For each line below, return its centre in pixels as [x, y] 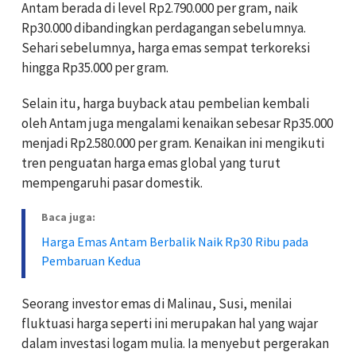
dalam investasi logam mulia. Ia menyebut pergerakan [175, 344]
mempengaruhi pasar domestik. [112, 183]
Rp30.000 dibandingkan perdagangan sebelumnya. [164, 28]
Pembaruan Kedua [91, 261]
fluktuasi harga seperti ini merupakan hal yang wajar [170, 324]
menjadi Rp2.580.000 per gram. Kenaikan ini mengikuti [173, 143]
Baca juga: [68, 217]
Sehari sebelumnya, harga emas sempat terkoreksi [166, 48]
